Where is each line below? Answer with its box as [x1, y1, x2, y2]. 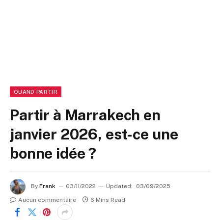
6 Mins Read [90, 196, 125, 203]
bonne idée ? [10, 144, 97, 162]
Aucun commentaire [18, 196, 76, 203]
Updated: [106, 183, 133, 190]
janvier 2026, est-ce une [10, 125, 178, 143]
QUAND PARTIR [14, 89, 57, 95]
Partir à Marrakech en [10, 106, 161, 124]
